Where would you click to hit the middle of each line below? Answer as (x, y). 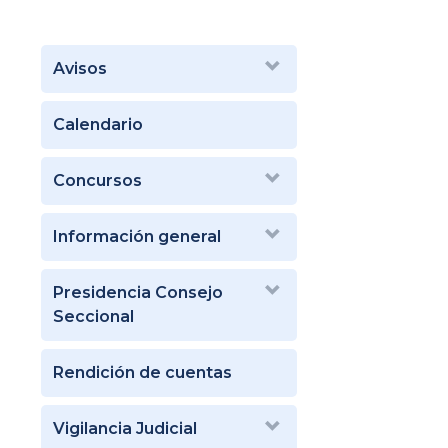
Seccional (93, 316)
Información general (137, 236)
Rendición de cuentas (142, 372)
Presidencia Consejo (138, 292)
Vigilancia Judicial (125, 428)
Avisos (80, 68)
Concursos (97, 180)
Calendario (98, 124)
